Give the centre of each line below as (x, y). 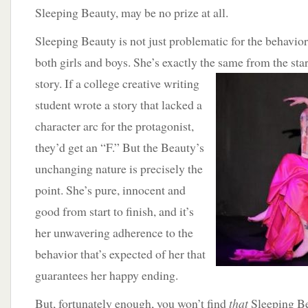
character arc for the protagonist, (114, 126)
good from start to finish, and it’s (114, 211)
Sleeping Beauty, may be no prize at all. (132, 12)
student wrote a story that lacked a (119, 104)
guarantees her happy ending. (107, 275)
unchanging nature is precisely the (119, 168)
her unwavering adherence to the (114, 232)
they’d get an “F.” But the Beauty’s (120, 147)
